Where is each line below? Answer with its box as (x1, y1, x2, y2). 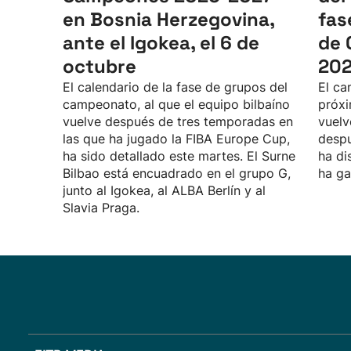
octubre (63, 54, 136, 78)
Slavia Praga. (63, 200, 139, 215)
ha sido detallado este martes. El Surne (63, 148, 295, 164)
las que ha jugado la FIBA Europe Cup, (63, 131, 290, 147)
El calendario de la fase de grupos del (63, 79, 288, 95)
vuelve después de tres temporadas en (63, 114, 293, 129)
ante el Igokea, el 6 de (63, 31, 259, 55)
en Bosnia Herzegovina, (63, 7, 274, 31)
